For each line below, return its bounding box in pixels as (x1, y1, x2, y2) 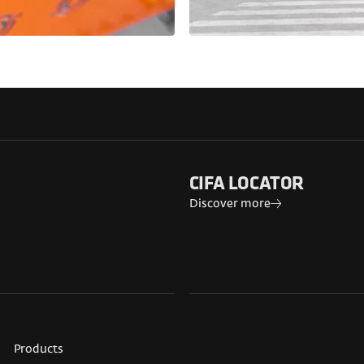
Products (13, 344, 63, 356)
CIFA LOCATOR (188, 175, 305, 195)
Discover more (188, 198, 271, 210)
